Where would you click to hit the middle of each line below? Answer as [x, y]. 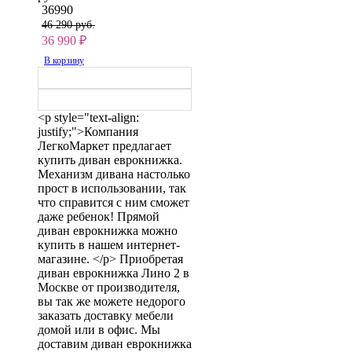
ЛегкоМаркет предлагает [104, 145]
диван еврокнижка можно [108, 230]
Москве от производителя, [109, 287]
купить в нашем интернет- [109, 244]
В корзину [64, 60]
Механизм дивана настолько [114, 174]
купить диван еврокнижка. [110, 159]
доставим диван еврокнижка [115, 343]
